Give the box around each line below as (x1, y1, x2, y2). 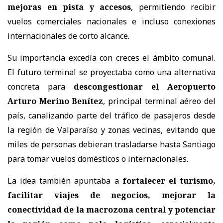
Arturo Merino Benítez (7, 95, 104, 107)
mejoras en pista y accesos (7, 1, 131, 12)
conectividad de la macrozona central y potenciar (7, 204, 216, 215)
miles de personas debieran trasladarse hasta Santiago (7, 138, 216, 150)
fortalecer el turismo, (122, 175, 216, 186)
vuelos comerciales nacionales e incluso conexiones (7, 15, 216, 27)
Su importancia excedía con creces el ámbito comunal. (7, 52, 216, 63)
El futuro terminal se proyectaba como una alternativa (7, 66, 216, 78)
